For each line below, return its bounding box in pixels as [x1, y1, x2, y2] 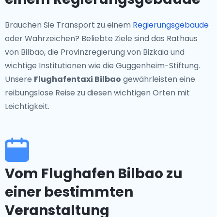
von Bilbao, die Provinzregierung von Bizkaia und [5, 46, 185, 58]
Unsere [5, 74, 34, 85]
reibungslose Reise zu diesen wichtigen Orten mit [5, 87, 190, 98]
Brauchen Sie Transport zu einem [5, 19, 133, 31]
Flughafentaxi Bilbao [34, 74, 121, 85]
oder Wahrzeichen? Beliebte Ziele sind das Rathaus [5, 33, 198, 44]
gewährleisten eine [121, 74, 195, 85]
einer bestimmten [5, 183, 133, 201]
